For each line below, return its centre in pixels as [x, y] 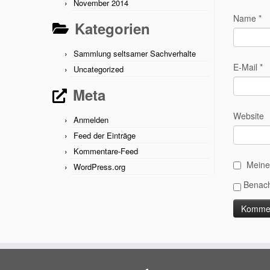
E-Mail [246, 67]
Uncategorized [99, 69]
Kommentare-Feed [106, 151]
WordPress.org [99, 167]
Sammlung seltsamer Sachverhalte [135, 53]
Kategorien [112, 28]
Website [249, 115]
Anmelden [91, 120]
